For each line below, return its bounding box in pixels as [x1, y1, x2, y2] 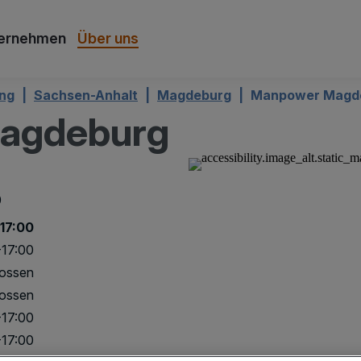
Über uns [77, 30, 139, 47]
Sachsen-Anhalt [34, 87, 138, 103]
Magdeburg [157, 87, 231, 103]
